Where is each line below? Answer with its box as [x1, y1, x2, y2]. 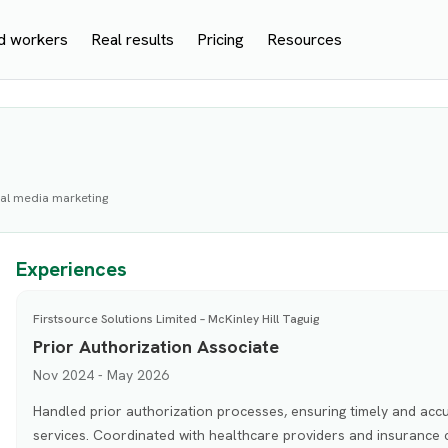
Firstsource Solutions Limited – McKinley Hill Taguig [32, 310, 319, 327]
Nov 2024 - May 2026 [32, 365, 169, 384]
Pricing [197, 28, 245, 50]
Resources [267, 28, 343, 50]
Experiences [15, 256, 127, 283]
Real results [90, 28, 174, 50]
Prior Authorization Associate [32, 334, 279, 358]
